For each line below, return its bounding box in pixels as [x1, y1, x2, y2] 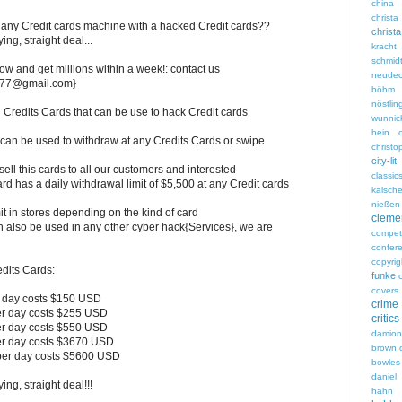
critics [371, 312, 399, 326]
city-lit [371, 155, 397, 167]
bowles [371, 357, 400, 368]
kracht [371, 41, 397, 52]
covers [371, 285, 398, 296]
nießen [371, 199, 400, 210]
